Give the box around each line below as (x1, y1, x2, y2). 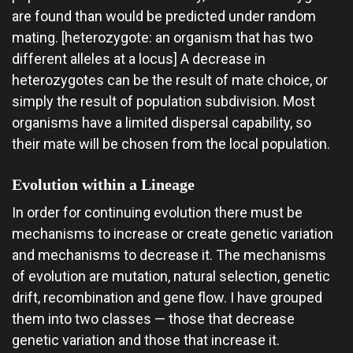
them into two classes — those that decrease (12, 310, 295, 327)
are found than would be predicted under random (12, 8, 316, 24)
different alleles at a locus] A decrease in (12, 50, 266, 67)
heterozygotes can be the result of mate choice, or (12, 72, 328, 88)
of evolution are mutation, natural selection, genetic (12, 268, 330, 284)
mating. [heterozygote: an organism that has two (12, 29, 313, 46)
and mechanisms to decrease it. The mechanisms (12, 247, 326, 263)
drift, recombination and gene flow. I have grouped (12, 289, 322, 306)
